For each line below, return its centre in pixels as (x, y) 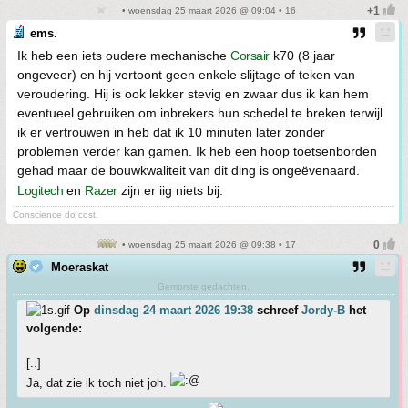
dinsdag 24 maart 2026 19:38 (173, 310)
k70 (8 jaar (302, 56)
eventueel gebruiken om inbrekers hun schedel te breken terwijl (200, 113)
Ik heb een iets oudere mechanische (124, 56)
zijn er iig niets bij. (170, 190)
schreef (277, 310)
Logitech (40, 190)
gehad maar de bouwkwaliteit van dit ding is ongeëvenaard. (189, 170)
